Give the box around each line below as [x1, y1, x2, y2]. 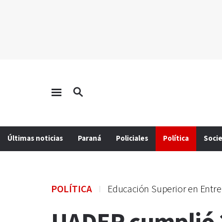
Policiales [116, 134, 148, 143]
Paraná [78, 134, 101, 143]
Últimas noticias [7, 134, 63, 143]
